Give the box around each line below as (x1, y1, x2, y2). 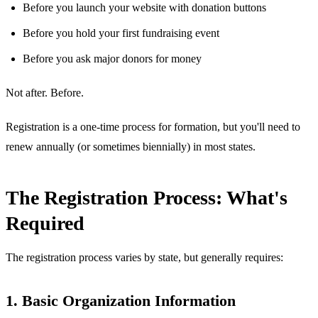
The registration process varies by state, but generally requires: (6, 251, 283, 263)
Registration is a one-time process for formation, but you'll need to (6, 120, 300, 133)
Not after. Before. (6, 86, 84, 99)
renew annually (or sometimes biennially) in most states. (6, 140, 256, 153)
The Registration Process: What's (6, 186, 287, 209)
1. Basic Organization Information (6, 291, 236, 309)
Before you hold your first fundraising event (23, 26, 219, 39)
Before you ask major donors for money (23, 52, 202, 65)
